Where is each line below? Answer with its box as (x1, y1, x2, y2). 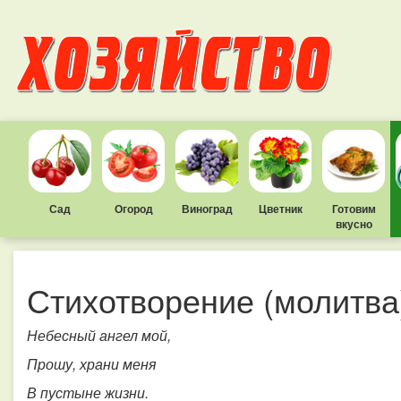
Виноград (181, 200, 233, 217)
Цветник (258, 200, 303, 217)
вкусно (335, 216, 372, 232)
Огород (114, 200, 153, 217)
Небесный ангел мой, (27, 325, 171, 346)
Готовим (331, 200, 376, 217)
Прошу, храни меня (27, 354, 157, 374)
